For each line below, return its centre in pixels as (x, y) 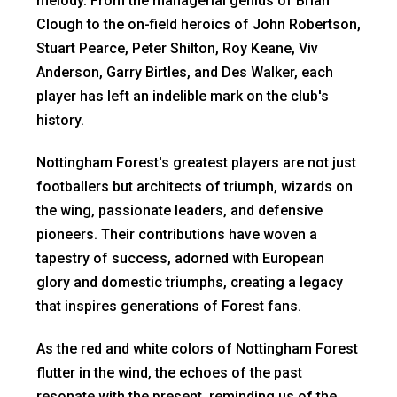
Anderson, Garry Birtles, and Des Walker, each (185, 72)
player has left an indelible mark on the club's (183, 96)
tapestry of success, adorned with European (180, 258)
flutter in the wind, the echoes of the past (169, 372)
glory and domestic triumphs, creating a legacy (190, 282)
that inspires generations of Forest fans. (169, 306)
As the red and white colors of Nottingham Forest (197, 348)
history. (60, 120)
